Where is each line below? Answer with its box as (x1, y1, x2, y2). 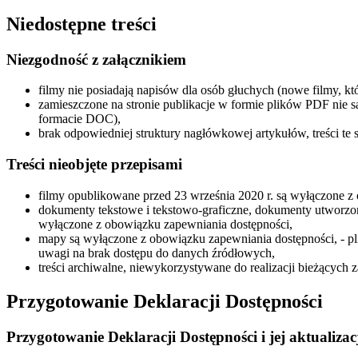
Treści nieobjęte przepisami (6, 156, 182, 173)
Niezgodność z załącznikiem (6, 50, 186, 68)
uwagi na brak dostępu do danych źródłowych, (38, 245, 275, 260)
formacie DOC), (38, 112, 121, 126)
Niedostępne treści (6, 13, 157, 34)
